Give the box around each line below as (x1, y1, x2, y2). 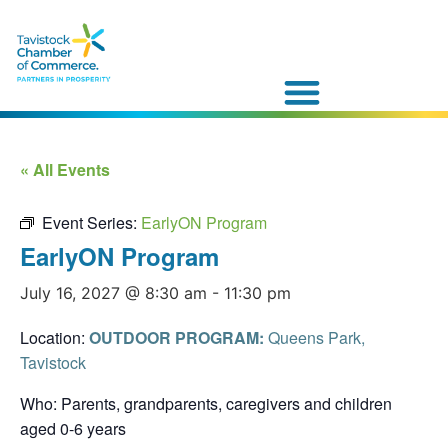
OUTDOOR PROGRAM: (89, 325, 264, 349)
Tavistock (20, 350, 86, 374)
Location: (20, 325, 89, 349)
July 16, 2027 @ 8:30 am (20, 282, 207, 303)
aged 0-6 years (20, 416, 126, 440)
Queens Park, (268, 325, 365, 349)
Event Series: (42, 210, 141, 234)
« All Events (20, 157, 110, 181)
